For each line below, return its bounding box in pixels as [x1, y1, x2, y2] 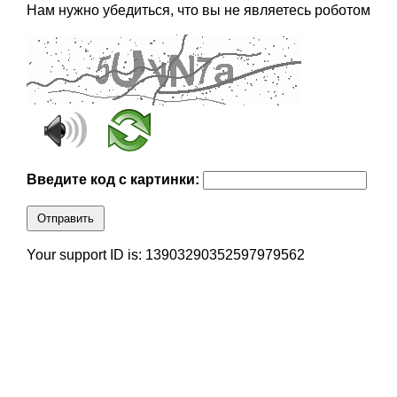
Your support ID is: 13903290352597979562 [26, 247, 305, 263]
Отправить [36, 212, 94, 226]
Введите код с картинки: [26, 172, 203, 188]
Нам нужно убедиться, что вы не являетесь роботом [26, 3, 370, 19]
